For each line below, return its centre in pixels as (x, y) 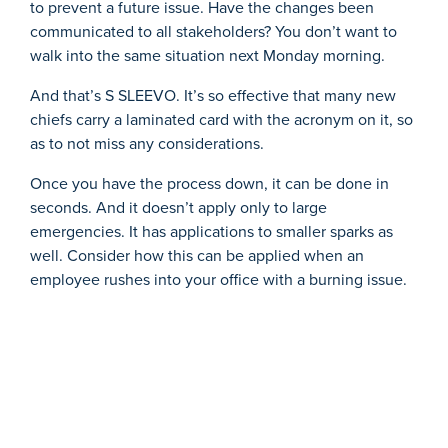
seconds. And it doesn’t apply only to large (178, 207)
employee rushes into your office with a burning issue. (218, 279)
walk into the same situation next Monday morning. (207, 55)
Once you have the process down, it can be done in (209, 183)
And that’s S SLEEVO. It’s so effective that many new (213, 95)
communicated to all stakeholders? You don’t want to (213, 31)
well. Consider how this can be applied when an (197, 255)
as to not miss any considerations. (147, 143)
